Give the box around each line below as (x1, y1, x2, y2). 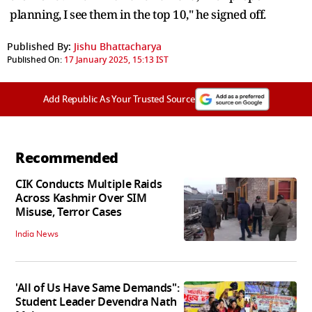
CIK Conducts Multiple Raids (15, 176, 162, 194)
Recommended (15, 148, 118, 169)
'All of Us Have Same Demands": (15, 280, 180, 297)
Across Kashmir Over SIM (15, 190, 147, 208)
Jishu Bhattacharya (74, 40, 162, 55)
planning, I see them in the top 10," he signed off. (10, 6, 266, 23)
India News (15, 230, 58, 239)
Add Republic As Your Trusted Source (42, 93, 195, 107)
